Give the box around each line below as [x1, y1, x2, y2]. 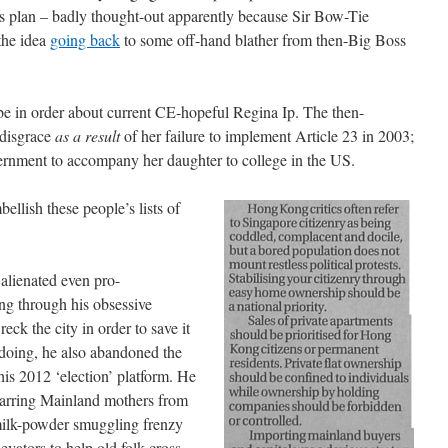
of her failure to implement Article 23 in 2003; [120, 125, 414, 146]
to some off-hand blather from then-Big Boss [120, 29, 406, 50]
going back [50, 29, 120, 50]
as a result [55, 125, 120, 146]
